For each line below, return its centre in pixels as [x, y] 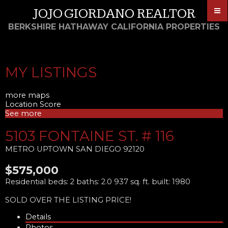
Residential [25, 182]
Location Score [33, 104]
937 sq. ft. [132, 182]
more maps [27, 95]
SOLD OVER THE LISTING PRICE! [68, 200]
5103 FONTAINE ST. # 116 [90, 136]
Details [38, 217]
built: [162, 182]
